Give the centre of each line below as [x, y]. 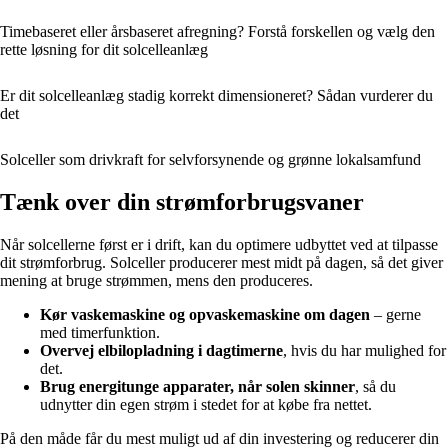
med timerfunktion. [100, 333]
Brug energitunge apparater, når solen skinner [197, 387]
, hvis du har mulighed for [364, 351]
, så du [375, 387]
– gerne [395, 315]
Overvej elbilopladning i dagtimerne [161, 351]
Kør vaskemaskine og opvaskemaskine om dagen [205, 315]
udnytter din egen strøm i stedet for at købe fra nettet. [206, 405]
